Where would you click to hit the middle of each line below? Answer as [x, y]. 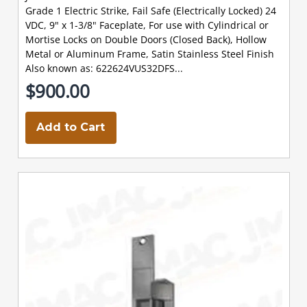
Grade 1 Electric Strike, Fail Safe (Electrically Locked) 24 [150, 10]
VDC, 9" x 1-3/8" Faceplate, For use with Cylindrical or [147, 25]
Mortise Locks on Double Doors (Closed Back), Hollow [146, 39]
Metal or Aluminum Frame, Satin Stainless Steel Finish [149, 53]
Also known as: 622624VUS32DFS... [104, 68]
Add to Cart [71, 127]
